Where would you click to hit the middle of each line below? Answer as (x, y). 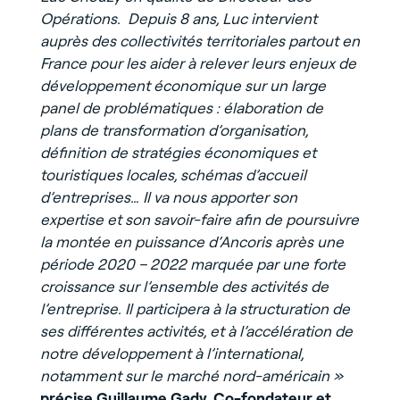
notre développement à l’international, (171, 353)
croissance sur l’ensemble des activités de (184, 286)
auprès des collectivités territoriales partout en (200, 41)
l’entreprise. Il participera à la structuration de (195, 308)
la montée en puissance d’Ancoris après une (192, 242)
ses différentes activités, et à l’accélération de (196, 331)
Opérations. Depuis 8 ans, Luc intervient (178, 18)
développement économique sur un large (183, 85)
